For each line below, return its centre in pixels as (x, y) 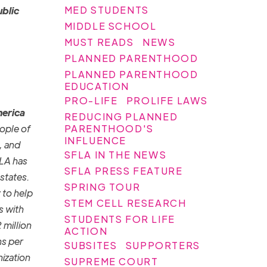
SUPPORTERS (163, 245)
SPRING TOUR (102, 187)
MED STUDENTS (106, 10)
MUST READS (99, 42)
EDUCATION (97, 86)
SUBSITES (91, 245)
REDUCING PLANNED (121, 116)
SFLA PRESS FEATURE (123, 170)
